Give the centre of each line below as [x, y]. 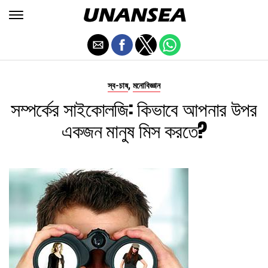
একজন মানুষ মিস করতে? [134, 130]
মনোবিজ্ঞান [147, 86]
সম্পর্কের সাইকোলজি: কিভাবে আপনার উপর [134, 109]
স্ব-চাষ [118, 86]
